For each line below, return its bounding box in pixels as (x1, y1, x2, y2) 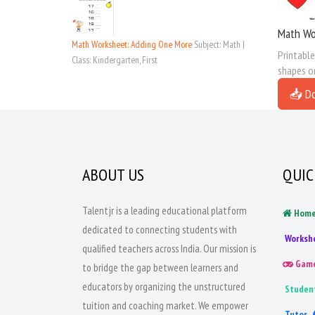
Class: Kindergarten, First (72, 53, 157, 66)
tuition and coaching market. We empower (82, 299, 248, 312)
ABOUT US (82, 164, 144, 186)
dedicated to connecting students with (82, 223, 237, 236)
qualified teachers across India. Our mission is (82, 242, 256, 255)
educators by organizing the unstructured (82, 280, 245, 293)
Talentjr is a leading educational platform (82, 204, 247, 217)
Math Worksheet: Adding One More (72, 38, 194, 51)
